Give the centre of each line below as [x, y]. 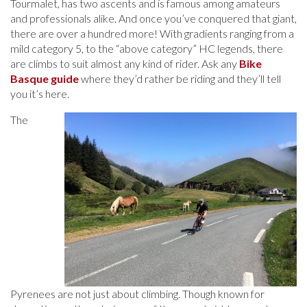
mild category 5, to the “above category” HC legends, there [147, 49]
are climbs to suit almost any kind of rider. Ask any [125, 64]
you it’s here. [40, 94]
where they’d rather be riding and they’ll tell [180, 79]
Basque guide [45, 79]
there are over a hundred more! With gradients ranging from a [152, 34]
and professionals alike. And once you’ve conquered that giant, [153, 19]
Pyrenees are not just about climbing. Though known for [137, 294]
